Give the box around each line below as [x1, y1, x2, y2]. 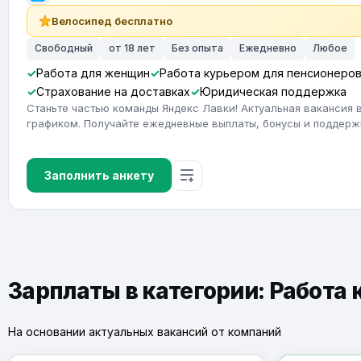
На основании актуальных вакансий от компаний [8, 325, 281, 338]
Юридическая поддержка [200, 85, 346, 98]
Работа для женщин [36, 66, 150, 80]
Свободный [35, 42, 93, 54]
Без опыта [172, 42, 223, 54]
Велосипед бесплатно [52, 15, 172, 27]
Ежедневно [239, 42, 297, 54]
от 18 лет [109, 42, 156, 54]
